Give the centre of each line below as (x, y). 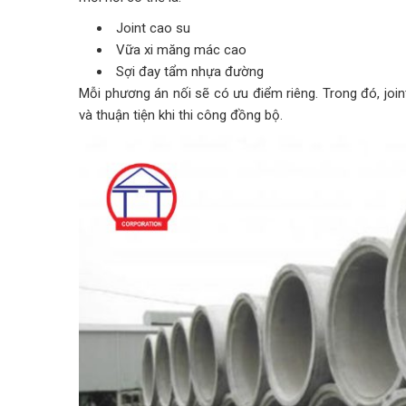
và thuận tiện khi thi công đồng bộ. (181, 115)
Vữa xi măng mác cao (181, 49)
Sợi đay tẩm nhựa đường (189, 71)
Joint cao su (153, 28)
